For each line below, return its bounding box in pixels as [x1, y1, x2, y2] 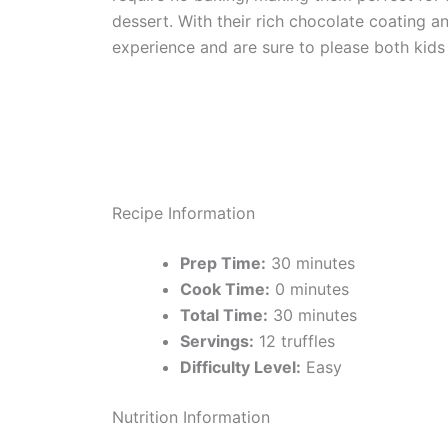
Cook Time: [180, 278, 270, 299]
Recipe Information [112, 202, 255, 223]
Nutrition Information [112, 406, 270, 427]
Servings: [180, 330, 254, 351]
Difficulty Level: [180, 356, 301, 377]
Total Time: [180, 304, 268, 325]
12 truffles [254, 330, 335, 351]
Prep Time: [180, 252, 266, 273]
